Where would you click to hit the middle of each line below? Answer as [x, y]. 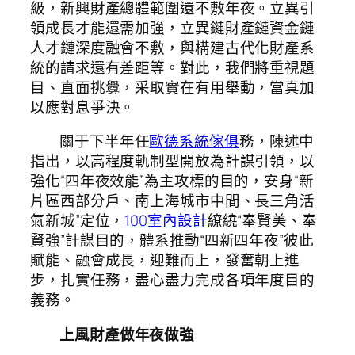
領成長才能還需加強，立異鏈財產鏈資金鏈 [173, 27]
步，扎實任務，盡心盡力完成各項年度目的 [173, 280]
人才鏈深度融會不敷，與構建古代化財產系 [173, 47]
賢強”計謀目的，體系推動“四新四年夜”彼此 [172, 240]
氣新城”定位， [78, 221]
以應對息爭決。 [83, 107]
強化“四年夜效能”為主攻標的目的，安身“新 [172, 181]
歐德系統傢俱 [194, 141]
